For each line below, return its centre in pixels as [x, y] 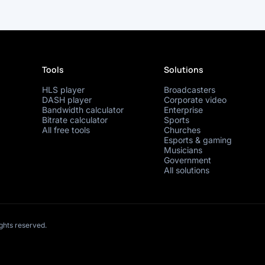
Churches [182, 130]
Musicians [183, 150]
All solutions [187, 170]
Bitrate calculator [75, 119]
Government [188, 160]
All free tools [66, 130]
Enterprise [184, 109]
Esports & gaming [198, 140]
